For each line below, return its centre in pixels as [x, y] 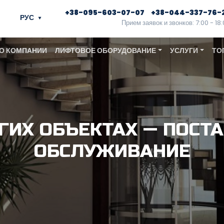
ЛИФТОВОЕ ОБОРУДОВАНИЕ [105, 50]
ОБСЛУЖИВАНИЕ [112, 151]
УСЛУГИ [184, 50]
